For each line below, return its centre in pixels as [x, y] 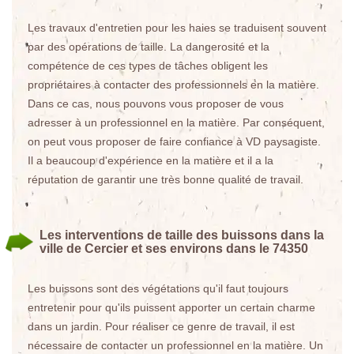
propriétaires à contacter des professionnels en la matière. [173, 85]
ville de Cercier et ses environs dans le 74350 [174, 249]
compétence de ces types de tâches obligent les [148, 66]
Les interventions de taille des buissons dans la [182, 235]
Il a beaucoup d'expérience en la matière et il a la [151, 160]
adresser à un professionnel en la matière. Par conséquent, [176, 122]
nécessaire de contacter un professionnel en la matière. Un [175, 345]
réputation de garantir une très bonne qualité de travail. [166, 179]
